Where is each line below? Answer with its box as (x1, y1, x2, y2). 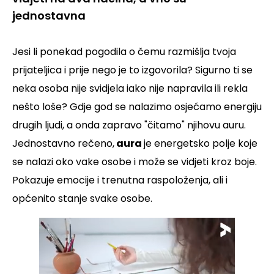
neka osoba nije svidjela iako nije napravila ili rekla (12, 81, 248, 96)
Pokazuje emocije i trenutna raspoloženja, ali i (12, 173, 228, 188)
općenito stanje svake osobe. (12, 191, 152, 206)
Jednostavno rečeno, (12, 136, 114, 151)
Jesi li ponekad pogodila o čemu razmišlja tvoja (12, 45, 236, 59)
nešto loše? (12, 100, 67, 114)
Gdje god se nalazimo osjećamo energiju (67, 100, 262, 114)
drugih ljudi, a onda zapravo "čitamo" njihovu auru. (12, 118, 246, 133)
